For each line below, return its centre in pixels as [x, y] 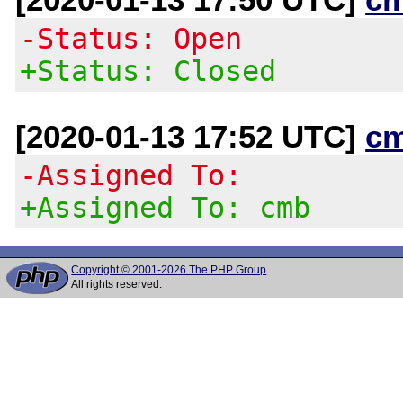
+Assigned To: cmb [166, 207]
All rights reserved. [117, 284]
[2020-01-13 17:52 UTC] [191, 136]
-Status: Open [131, 38]
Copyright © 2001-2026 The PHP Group [169, 270]
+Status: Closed [148, 71]
